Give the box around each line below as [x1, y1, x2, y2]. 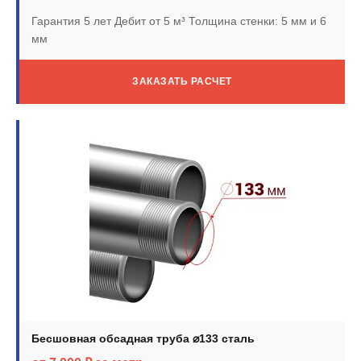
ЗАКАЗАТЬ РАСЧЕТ [132, 76, 232, 87]
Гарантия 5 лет [31, 14, 111, 27]
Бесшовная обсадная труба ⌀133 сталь [31, 331, 255, 345]
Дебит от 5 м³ [111, 14, 185, 27]
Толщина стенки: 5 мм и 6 [185, 14, 326, 27]
